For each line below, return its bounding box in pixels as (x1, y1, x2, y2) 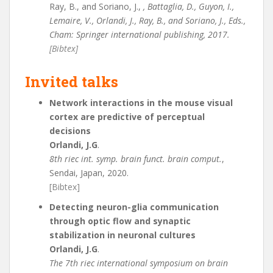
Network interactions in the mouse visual (49, 97, 233, 108)
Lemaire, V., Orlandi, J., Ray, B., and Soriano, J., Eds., (49, 15, 246, 26)
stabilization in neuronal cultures (49, 229, 196, 241)
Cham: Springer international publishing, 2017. (49, 29, 230, 40)
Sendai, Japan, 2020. (49, 167, 129, 179)
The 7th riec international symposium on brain (49, 257, 228, 269)
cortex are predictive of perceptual (49, 111, 205, 122)
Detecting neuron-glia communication (49, 201, 219, 213)
